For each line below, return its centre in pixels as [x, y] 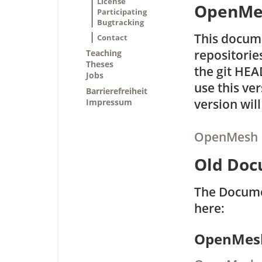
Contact [112, 37]
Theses [100, 64]
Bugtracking [120, 22]
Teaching [104, 53]
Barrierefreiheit [117, 91]
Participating [122, 12]
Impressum [109, 102]
